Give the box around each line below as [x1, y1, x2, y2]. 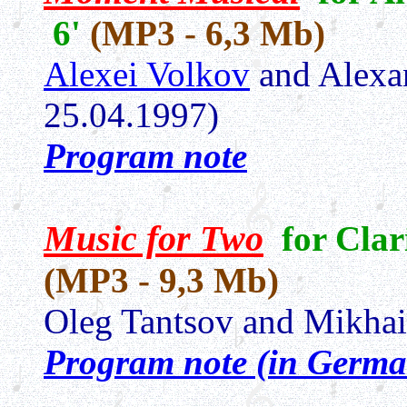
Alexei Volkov [44, 55, 250, 94]
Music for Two [44, 218, 263, 259]
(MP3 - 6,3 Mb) [90, 14, 325, 53]
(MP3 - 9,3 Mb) [44, 261, 279, 300]
